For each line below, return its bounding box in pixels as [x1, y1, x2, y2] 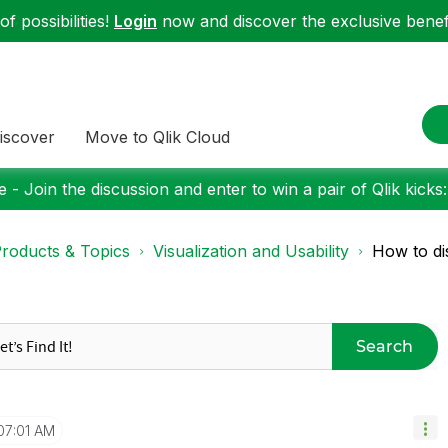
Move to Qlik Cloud [85, 126, 230, 147]
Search [356, 336, 414, 356]
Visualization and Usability [153, 241, 349, 261]
